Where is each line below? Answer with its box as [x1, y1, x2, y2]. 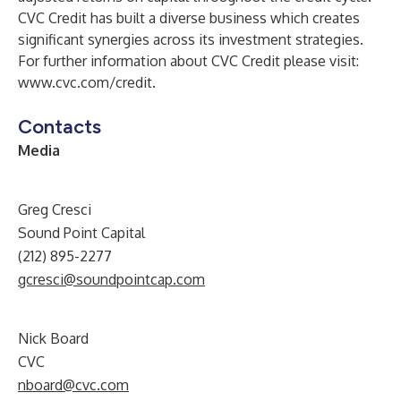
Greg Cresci [18, 200, 91, 218]
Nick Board [18, 329, 89, 347]
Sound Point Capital [18, 224, 145, 242]
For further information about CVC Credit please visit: [18, 52, 359, 70]
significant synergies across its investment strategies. [18, 30, 363, 48]
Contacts [18, 115, 101, 139]
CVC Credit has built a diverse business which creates [18, 9, 360, 27]
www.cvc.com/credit [18, 73, 152, 91]
